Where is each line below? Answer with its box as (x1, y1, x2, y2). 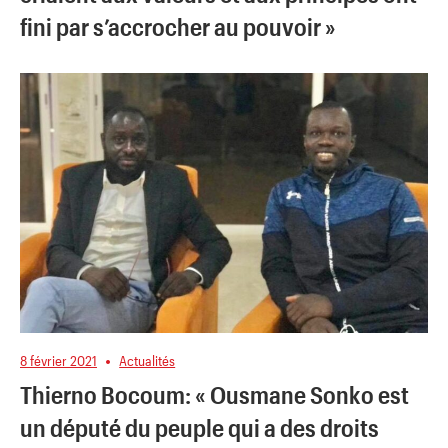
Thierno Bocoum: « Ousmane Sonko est (20, 379, 409, 409)
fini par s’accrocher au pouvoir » (20, 11, 336, 41)
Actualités (119, 352, 176, 370)
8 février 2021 (20, 352, 97, 370)
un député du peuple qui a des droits (20, 412, 379, 442)
